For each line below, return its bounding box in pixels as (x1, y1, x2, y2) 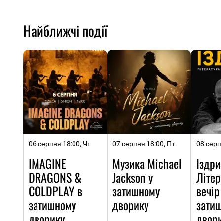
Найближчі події (23, 20, 107, 40)
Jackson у (112, 168, 153, 186)
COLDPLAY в (29, 182, 82, 200)
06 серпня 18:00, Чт (29, 140, 90, 148)
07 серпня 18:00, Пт (112, 140, 175, 148)
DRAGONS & (29, 168, 82, 186)
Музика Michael (112, 154, 182, 173)
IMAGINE (29, 154, 66, 173)
